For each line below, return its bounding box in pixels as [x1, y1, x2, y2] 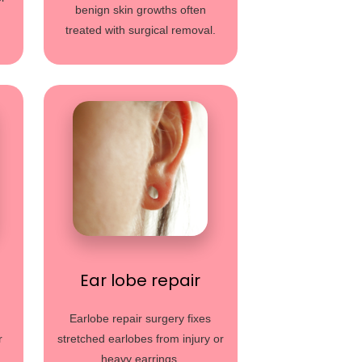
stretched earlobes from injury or [57, 332, 224, 345]
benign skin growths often [74, 3, 206, 16]
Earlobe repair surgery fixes [69, 312, 212, 325]
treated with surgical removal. [65, 23, 216, 36]
